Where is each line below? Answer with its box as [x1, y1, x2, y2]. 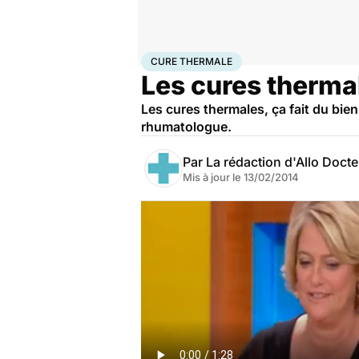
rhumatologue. [141, 119, 232, 135]
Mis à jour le [183, 171, 244, 184]
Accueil [141, 52, 175, 65]
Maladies [201, 52, 242, 65]
